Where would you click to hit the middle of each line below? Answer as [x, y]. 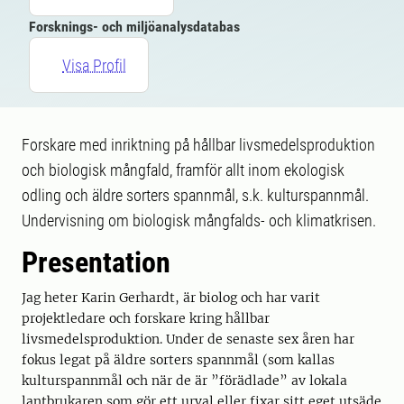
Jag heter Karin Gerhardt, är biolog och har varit [171, 298]
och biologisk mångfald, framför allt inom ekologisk [183, 170]
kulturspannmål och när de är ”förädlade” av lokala [184, 381]
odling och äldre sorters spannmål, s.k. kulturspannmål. [195, 195]
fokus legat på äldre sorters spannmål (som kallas [178, 360]
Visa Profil [94, 65]
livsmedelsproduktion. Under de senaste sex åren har [188, 339]
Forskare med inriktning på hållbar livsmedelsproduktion [198, 145]
